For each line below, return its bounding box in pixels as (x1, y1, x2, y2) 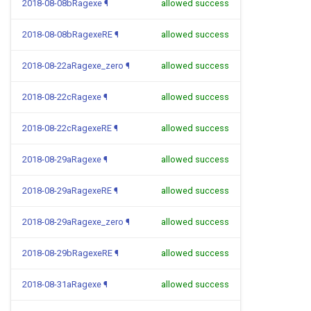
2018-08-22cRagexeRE (22, 123, 112, 133)
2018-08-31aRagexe (22, 279, 101, 289)
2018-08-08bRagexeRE (22, 29, 112, 40)
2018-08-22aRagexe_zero (22, 60, 124, 71)
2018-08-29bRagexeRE (22, 248, 112, 258)
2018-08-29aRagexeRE (22, 185, 112, 196)
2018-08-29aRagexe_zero (22, 217, 124, 227)
